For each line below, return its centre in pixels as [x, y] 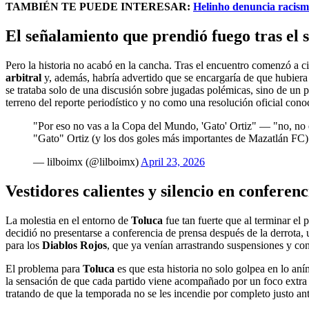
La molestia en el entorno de [68, 220]
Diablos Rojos [74, 245]
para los [24, 245]
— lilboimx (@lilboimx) [87, 162]
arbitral [23, 78]
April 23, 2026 [173, 162]
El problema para [44, 268]
